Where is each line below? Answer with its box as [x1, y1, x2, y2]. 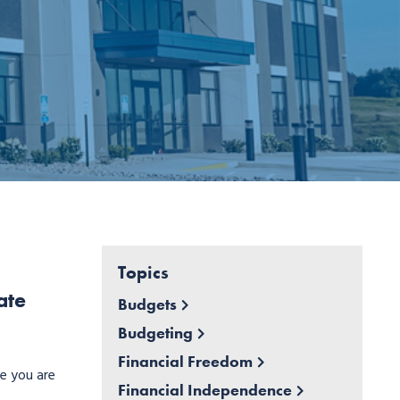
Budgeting [117, 322, 193, 344]
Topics [117, 261, 169, 285]
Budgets [117, 294, 177, 315]
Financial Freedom [117, 351, 253, 372]
